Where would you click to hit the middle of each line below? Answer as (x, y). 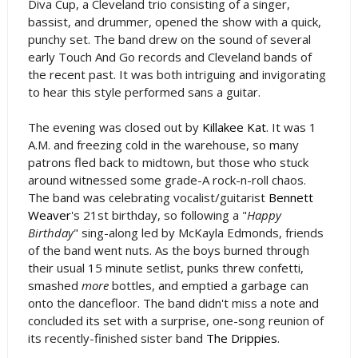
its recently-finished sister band (117, 338)
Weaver (49, 215)
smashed (54, 285)
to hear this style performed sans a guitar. (144, 91)
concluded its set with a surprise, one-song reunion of (175, 320)
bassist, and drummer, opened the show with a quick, (174, 21)
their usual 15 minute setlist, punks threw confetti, (165, 267)
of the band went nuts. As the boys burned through (168, 250)
